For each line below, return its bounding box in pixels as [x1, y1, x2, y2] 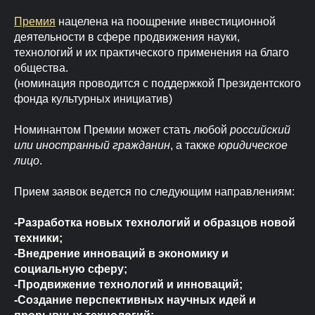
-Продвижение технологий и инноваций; [14, 278, 243, 291]
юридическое [218, 139, 288, 152]
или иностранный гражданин [14, 139, 170, 152]
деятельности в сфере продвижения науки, [14, 31, 240, 44]
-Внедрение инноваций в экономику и [14, 247, 229, 260]
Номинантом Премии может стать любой [14, 124, 230, 136]
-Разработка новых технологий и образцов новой [14, 217, 295, 229]
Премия [14, 15, 56, 28]
